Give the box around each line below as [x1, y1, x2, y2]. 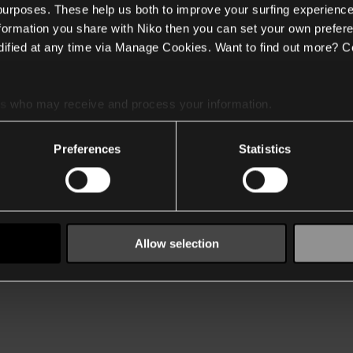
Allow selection [134, 236, 219, 251]
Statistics [239, 142, 291, 156]
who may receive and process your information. [6, 97, 272, 111]
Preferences [54, 142, 121, 156]
